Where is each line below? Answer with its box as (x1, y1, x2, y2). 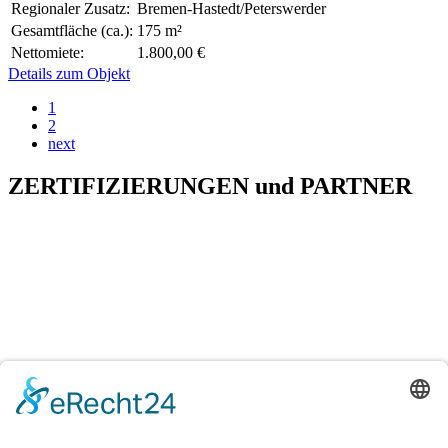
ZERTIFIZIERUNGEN (8, 173, 255, 200)
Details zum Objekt (8, 65, 130, 83)
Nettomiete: (11, 44, 84, 62)
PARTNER (300, 173, 412, 200)
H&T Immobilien (8, 424, 118, 442)
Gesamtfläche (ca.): (11, 22, 133, 40)
